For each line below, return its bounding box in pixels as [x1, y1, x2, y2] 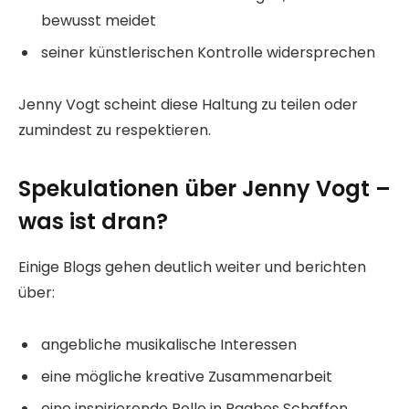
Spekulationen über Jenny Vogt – [18, 173, 391, 204]
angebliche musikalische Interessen [41, 334, 297, 355]
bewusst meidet [41, 9, 156, 31]
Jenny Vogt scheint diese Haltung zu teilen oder [18, 93, 358, 115]
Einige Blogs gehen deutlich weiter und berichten [18, 257, 366, 278]
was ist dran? [18, 206, 168, 237]
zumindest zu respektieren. [18, 119, 211, 141]
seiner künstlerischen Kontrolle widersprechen [41, 42, 375, 64]
